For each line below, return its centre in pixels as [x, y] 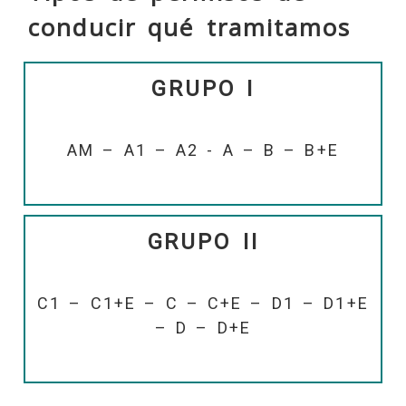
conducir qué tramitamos [190, 27]
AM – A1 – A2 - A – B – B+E [203, 150]
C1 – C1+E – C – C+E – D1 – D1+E [203, 303]
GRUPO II [203, 242]
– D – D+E [203, 327]
